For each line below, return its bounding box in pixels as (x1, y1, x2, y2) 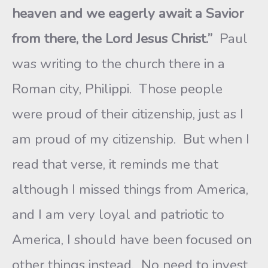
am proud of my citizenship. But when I (12, 130, 249, 148)
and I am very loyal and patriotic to (12, 205, 224, 224)
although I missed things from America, (12, 180, 248, 199)
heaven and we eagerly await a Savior (12, 4, 243, 23)
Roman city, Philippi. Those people (12, 80, 223, 98)
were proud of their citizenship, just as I (12, 105, 243, 123)
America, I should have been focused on (12, 230, 252, 249)
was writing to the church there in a (12, 54, 225, 73)
